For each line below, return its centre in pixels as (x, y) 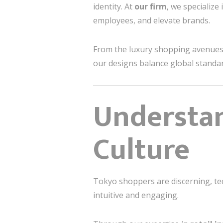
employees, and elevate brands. (152, 20)
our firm (151, 6)
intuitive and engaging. (136, 195)
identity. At (114, 6)
